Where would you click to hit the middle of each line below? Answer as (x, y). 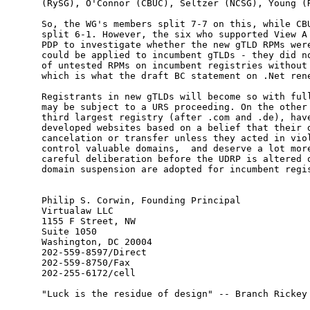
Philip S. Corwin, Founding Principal (141, 201)
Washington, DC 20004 (97, 242)
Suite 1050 (69, 232)
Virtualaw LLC (77, 211)
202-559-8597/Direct (94, 253)
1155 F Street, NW (88, 221)
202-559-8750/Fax (85, 263)
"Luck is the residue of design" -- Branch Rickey (174, 294)
